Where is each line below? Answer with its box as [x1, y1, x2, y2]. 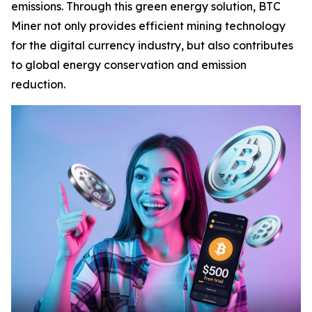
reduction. [11, 77, 65, 91]
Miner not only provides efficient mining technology [11, 19, 286, 33]
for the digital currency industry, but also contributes [11, 38, 293, 52]
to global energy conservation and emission [11, 58, 247, 72]
